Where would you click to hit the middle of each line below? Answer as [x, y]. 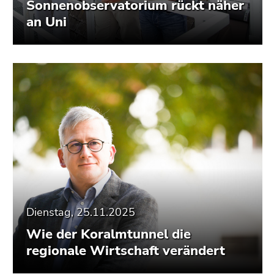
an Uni [46, 22]
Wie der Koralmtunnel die [109, 235]
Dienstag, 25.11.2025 [81, 213]
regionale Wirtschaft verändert [126, 251]
